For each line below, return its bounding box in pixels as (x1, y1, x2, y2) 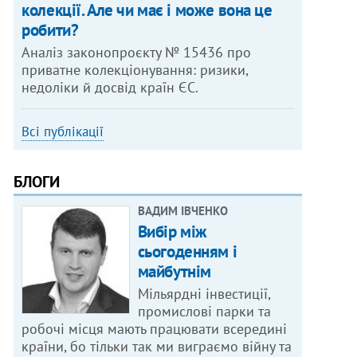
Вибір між (137, 221, 207, 243)
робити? (22, 19, 79, 41)
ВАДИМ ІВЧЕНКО (137, 203, 228, 219)
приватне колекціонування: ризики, (22, 61, 249, 80)
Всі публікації (22, 123, 104, 141)
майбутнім (137, 261, 211, 283)
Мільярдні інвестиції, (137, 284, 271, 304)
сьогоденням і (137, 241, 237, 263)
